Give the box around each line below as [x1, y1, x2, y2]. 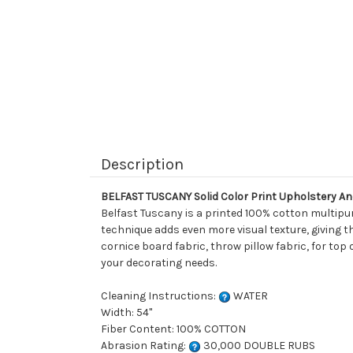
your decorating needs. [101, 256, 217, 270]
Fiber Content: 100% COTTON [101, 322, 246, 336]
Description [101, 155, 184, 174]
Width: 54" [101, 306, 152, 320]
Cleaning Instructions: [101, 289, 218, 303]
